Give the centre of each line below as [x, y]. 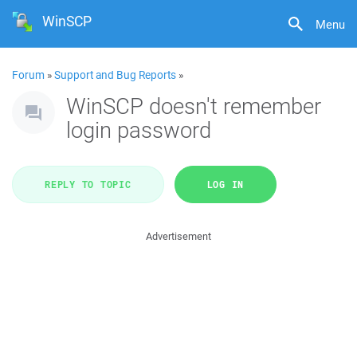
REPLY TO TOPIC [88, 184]
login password [139, 129]
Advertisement [178, 236]
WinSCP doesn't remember [194, 106]
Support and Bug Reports [115, 75]
